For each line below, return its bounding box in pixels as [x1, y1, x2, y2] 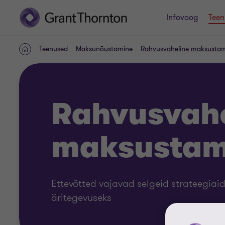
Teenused [39, 44, 68, 54]
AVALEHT [24, 48, 55, 60]
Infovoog [166, 12, 198, 23]
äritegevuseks [51, 190, 111, 204]
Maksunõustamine [76, 44, 133, 54]
